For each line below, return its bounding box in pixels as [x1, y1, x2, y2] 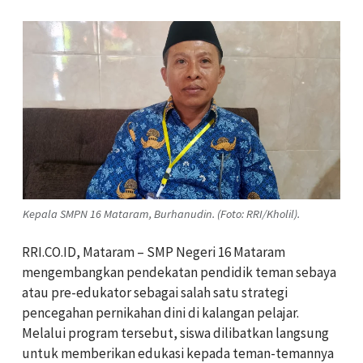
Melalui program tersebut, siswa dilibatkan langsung [22, 324, 329, 343]
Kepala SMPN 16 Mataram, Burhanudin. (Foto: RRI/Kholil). [23, 206, 300, 221]
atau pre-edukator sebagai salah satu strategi [22, 284, 288, 302]
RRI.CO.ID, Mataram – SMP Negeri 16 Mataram [22, 243, 285, 262]
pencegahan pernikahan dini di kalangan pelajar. [22, 304, 299, 322]
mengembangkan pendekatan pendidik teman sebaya [22, 263, 336, 282]
